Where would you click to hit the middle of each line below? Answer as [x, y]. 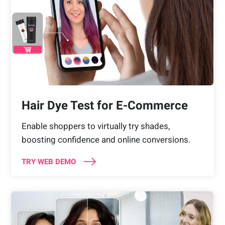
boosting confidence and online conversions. [106, 139]
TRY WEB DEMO [48, 161]
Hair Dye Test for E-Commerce [104, 105]
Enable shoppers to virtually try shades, [95, 126]
